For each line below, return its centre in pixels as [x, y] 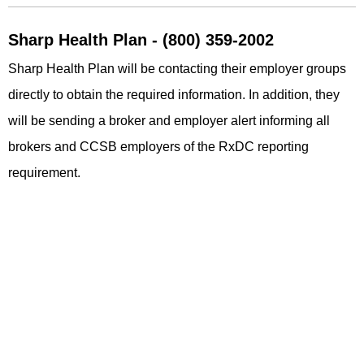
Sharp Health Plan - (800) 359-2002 [141, 39]
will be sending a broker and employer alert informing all [169, 120]
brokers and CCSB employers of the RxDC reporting [158, 146]
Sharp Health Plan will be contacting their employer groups [177, 68]
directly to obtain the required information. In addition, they [174, 94]
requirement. [44, 172]
